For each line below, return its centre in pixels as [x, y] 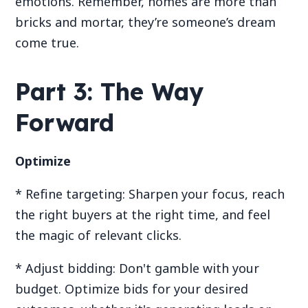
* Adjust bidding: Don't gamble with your [137, 268]
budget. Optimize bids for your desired [132, 288]
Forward [65, 122]
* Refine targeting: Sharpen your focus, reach [150, 194]
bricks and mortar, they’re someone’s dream [146, 22]
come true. [49, 43]
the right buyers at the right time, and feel [143, 214]
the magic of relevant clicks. [99, 235]
